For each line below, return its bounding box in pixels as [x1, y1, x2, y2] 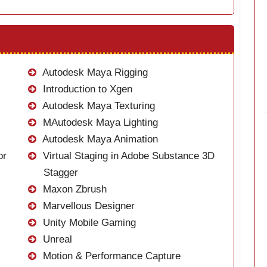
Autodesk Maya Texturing [39, 100, 155, 112]
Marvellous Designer [39, 200, 135, 212]
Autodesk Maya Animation [39, 133, 158, 145]
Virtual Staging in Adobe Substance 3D [39, 150, 215, 162]
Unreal [39, 234, 72, 246]
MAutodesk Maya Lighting [39, 117, 158, 129]
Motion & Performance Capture [39, 250, 181, 262]
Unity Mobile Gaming [39, 217, 136, 229]
